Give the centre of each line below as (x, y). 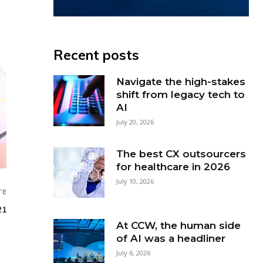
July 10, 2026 (135, 181)
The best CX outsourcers (181, 154)
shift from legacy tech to (180, 95)
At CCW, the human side (178, 226)
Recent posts (97, 55)
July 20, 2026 (135, 122)
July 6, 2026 (133, 253)
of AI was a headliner (171, 239)
